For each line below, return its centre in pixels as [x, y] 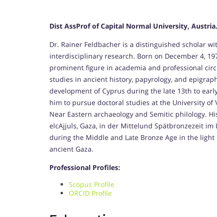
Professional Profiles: [85, 168]
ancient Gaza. [71, 149]
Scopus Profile [93, 185]
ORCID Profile [90, 193]
